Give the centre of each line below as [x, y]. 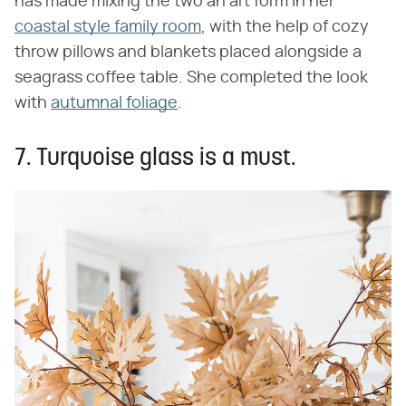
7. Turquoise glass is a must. [155, 159]
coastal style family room [108, 27]
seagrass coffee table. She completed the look [191, 77]
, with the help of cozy [285, 27]
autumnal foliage [114, 103]
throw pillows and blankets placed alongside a [188, 52]
